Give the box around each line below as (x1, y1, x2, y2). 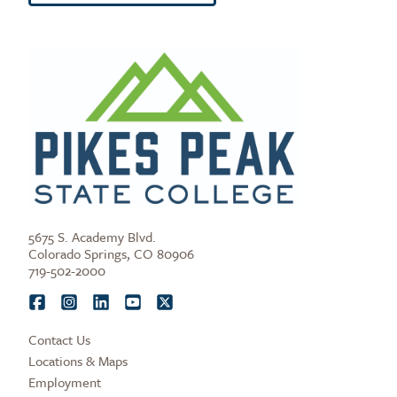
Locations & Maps (28, 351, 128, 371)
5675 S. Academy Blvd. (28, 227, 156, 247)
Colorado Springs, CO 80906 (28, 244, 194, 264)
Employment (28, 372, 101, 393)
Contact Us (28, 330, 90, 350)
